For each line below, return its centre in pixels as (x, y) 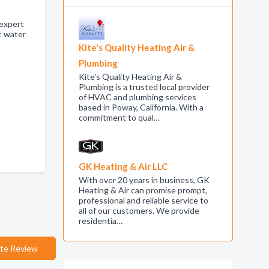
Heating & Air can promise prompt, (143, 190)
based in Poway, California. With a (141, 107)
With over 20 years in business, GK (144, 180)
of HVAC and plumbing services (137, 97)
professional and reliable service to (143, 200)
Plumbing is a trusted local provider (144, 87)
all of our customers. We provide (139, 210)
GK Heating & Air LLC (123, 166)
